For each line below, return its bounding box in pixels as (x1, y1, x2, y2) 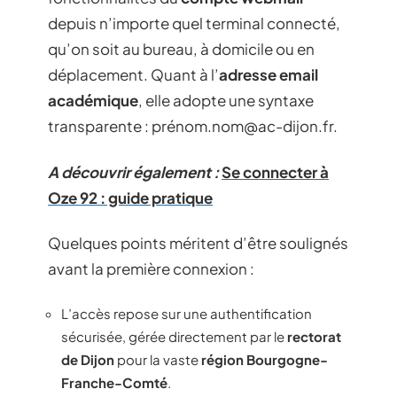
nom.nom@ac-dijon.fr (175, 116, 333, 136)
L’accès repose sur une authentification (61, 304, 312, 322)
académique (48, 90, 138, 110)
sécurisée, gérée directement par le (61, 327, 287, 345)
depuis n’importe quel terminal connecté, (48, 13, 340, 33)
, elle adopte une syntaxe (138, 90, 314, 110)
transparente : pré (48, 116, 175, 136)
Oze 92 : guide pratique (48, 187, 213, 207)
